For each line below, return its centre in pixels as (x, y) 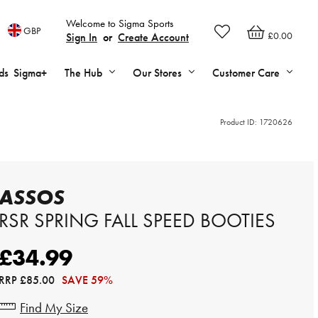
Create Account (153, 37)
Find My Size (54, 308)
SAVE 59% (87, 280)
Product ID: (240, 122)
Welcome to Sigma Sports (120, 23)
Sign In (82, 37)
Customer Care (246, 73)
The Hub (83, 73)
